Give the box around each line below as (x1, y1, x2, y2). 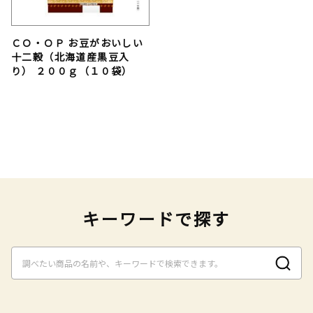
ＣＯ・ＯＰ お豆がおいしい (11, 36, 144, 50)
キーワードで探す (82, 206, 231, 231)
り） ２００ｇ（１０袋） (11, 64, 133, 78)
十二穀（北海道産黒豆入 (11, 50, 130, 64)
